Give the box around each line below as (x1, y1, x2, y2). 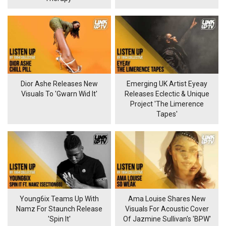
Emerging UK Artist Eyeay (126, 79, 207, 88)
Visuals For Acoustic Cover (125, 205, 209, 213)
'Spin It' (47, 215, 71, 223)
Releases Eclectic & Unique (124, 89, 209, 98)
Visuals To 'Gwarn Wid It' (21, 89, 97, 98)
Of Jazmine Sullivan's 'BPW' (123, 215, 211, 223)
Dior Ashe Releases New (20, 79, 98, 88)
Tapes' (156, 109, 178, 118)
